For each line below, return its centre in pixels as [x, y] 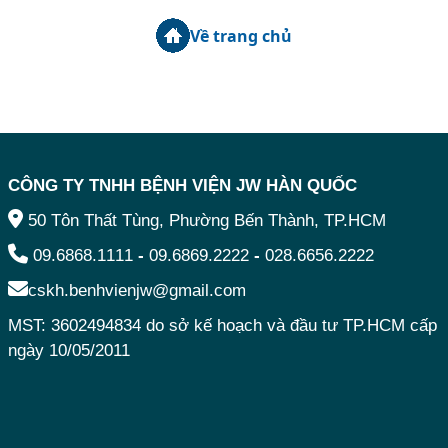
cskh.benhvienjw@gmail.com [136, 290]
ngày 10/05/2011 [68, 350]
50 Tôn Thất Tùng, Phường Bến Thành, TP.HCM [206, 220]
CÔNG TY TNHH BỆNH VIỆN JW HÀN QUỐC [182, 185]
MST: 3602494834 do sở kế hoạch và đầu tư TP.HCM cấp [222, 325]
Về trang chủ [241, 35]
